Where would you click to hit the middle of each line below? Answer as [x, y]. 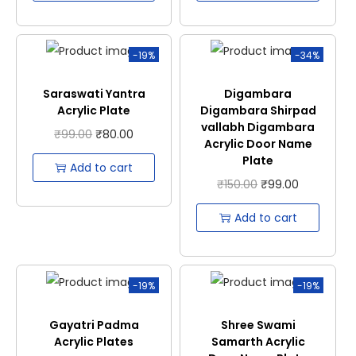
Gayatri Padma [94, 325]
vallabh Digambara [258, 128]
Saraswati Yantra [94, 94]
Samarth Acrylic [258, 341]
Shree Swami [258, 325]
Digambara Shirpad [258, 111]
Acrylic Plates [94, 341]
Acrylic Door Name [258, 144]
